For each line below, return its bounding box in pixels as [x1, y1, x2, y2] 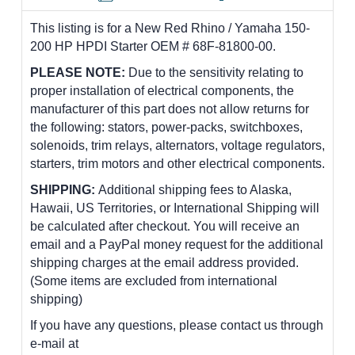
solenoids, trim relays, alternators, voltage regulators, [30, 138, 325, 152]
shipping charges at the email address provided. [30, 255, 299, 269]
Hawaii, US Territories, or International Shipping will [30, 200, 319, 215]
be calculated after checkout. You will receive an [30, 219, 300, 233]
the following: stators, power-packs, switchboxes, [30, 120, 303, 134]
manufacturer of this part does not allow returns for [30, 101, 309, 116]
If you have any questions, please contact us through [30, 318, 323, 332]
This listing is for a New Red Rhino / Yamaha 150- [30, 21, 310, 35]
